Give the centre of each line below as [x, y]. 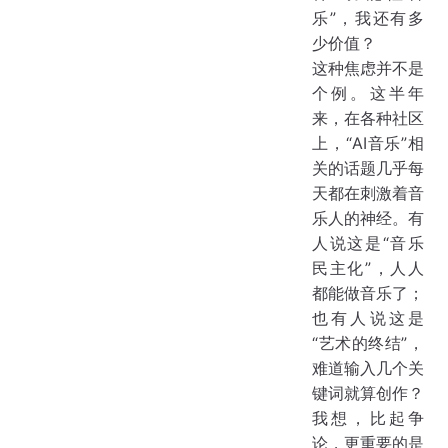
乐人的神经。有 [368, 218]
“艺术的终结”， [368, 343]
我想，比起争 [368, 418]
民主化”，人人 [368, 268]
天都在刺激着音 [368, 193]
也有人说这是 [368, 318]
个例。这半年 [368, 93]
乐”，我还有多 [368, 18]
